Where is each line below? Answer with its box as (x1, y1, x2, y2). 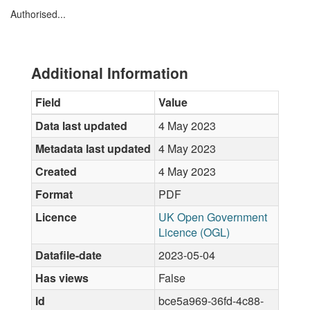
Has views (35, 270, 89, 286)
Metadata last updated (35, 140, 151, 156)
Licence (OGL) (158, 224, 230, 240)
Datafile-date (35, 247, 102, 263)
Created (35, 163, 77, 179)
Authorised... (10, 7, 66, 21)
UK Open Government (158, 209, 267, 225)
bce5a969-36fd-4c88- (158, 293, 264, 309)
